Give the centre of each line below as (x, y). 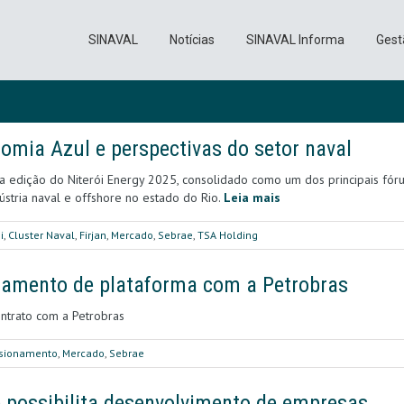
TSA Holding (228, 235)
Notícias (192, 40)
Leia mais (252, 197)
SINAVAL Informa (295, 40)
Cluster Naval (41, 235)
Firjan (93, 235)
